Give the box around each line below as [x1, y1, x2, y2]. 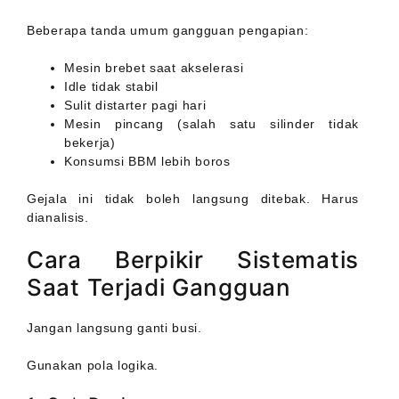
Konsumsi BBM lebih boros [64, 154, 231, 169]
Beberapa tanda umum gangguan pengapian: [27, 23, 309, 38]
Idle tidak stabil [64, 79, 159, 94]
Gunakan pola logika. [27, 358, 159, 373]
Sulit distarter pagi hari [64, 98, 207, 113]
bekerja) [64, 135, 116, 151]
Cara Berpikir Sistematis [27, 246, 359, 274]
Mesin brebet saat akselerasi [64, 61, 244, 76]
